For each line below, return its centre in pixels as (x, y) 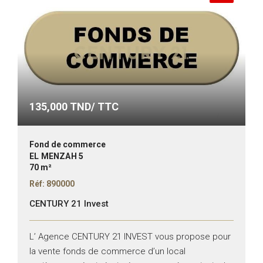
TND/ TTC (93, 107)
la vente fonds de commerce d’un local (107, 252)
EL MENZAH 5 (57, 156)
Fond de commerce (68, 145)
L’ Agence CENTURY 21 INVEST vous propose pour (130, 237)
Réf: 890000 (52, 184)
